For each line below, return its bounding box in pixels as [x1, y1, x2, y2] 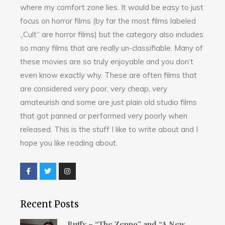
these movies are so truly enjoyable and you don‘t [20, 56, 193, 66]
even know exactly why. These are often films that [20, 70, 197, 80]
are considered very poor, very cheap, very [20, 83, 167, 93]
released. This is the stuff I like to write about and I [20, 124, 198, 134]
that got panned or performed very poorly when [20, 110, 187, 121]
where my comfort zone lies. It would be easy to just [20, 2, 203, 12]
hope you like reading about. [20, 138, 118, 148]
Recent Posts [20, 198, 79, 210]
